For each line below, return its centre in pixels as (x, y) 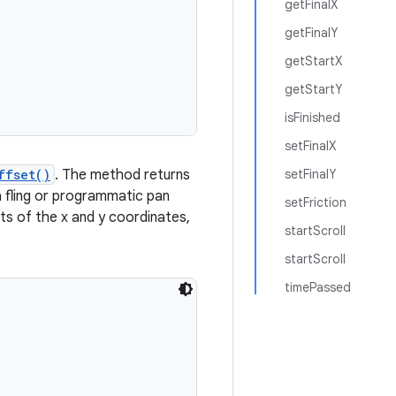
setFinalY (310, 174)
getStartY (313, 89)
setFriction (316, 202)
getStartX (313, 61)
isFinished (312, 118)
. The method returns (122, 175)
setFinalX (310, 146)
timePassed (318, 287)
